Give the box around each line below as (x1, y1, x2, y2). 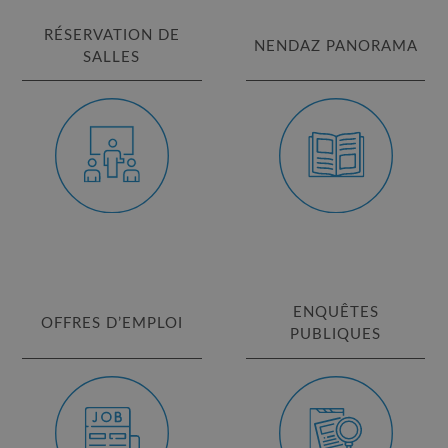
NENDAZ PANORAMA (253, 38, 418, 54)
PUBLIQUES (290, 327, 382, 343)
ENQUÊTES (292, 305, 379, 321)
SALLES (83, 49, 141, 65)
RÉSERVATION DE (43, 27, 180, 43)
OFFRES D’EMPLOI (40, 316, 183, 332)
